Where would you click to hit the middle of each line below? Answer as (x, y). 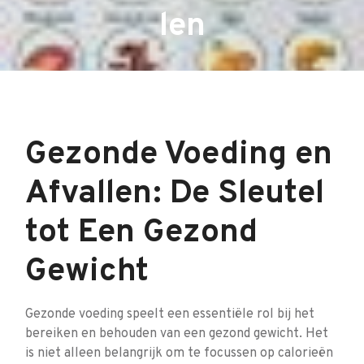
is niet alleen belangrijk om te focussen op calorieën (179, 353)
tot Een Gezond (141, 233)
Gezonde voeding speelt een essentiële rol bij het (170, 314)
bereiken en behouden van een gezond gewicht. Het (177, 334)
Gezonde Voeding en (179, 155)
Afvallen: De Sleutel (175, 194)
